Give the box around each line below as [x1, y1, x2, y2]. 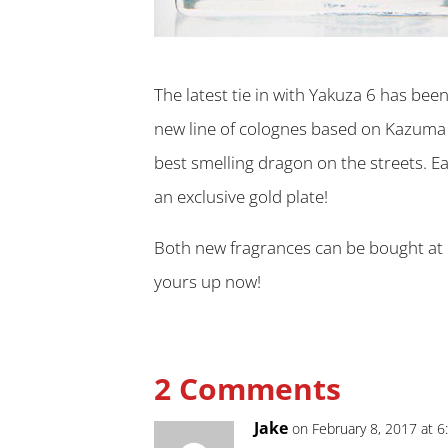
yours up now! [154, 269, 262, 293]
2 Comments [154, 367, 342, 409]
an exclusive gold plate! [154, 184, 329, 208]
